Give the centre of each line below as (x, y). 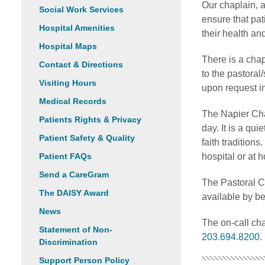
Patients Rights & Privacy (90, 119)
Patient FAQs (65, 156)
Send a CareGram (74, 174)
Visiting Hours (68, 83)
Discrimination (68, 242)
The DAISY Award (74, 193)
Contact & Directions (81, 64)
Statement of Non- (76, 230)
